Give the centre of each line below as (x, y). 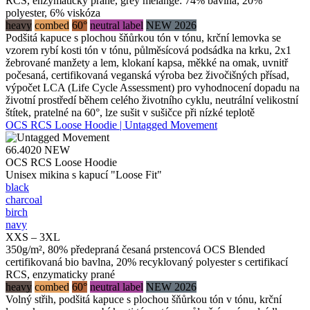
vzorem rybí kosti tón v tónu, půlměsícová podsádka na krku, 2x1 (148, 50)
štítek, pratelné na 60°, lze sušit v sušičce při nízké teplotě (130, 112)
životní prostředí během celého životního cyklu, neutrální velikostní (152, 100)
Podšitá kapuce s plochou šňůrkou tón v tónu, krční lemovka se (143, 37)
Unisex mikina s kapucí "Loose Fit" (84, 174)
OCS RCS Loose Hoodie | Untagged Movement (111, 125)
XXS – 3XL (33, 237)
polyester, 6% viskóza (53, 12)
